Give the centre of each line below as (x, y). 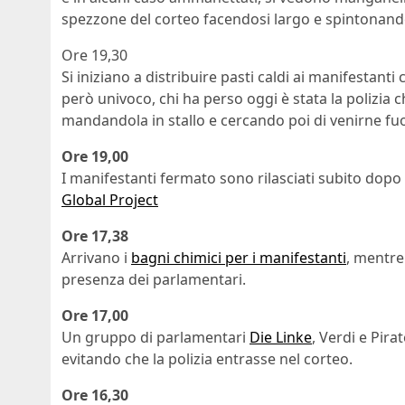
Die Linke (281, 338)
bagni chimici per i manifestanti (239, 258)
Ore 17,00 (95, 316)
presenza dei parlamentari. (154, 280)
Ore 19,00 (95, 157)
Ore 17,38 (95, 236)
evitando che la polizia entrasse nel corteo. (207, 359)
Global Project (110, 200)
